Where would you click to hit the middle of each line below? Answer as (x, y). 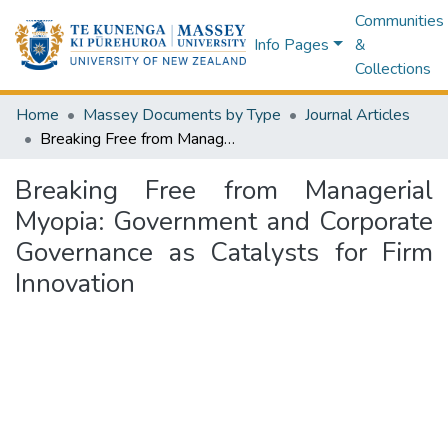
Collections (392, 69)
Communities (399, 21)
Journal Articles (357, 115)
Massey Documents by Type (182, 115)
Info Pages (292, 45)
